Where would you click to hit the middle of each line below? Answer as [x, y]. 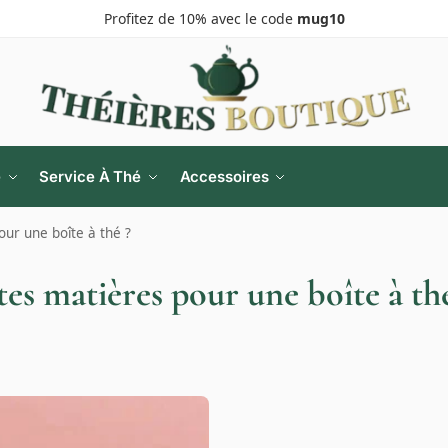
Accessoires [224, 177]
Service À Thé [90, 177]
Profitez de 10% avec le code [200, 18]
